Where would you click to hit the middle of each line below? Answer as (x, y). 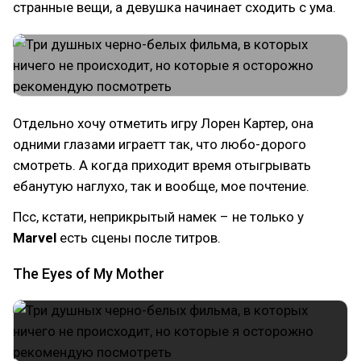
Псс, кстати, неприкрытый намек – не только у (158, 217)
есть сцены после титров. (139, 238)
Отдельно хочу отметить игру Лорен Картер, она (163, 123)
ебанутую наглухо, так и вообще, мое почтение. (161, 186)
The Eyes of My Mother (89, 274)
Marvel (35, 238)
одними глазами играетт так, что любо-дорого (160, 144)
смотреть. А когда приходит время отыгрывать (162, 165)
